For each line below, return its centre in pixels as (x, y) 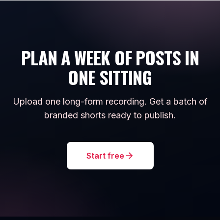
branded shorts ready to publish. (110, 115)
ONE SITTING (110, 77)
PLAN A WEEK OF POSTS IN (110, 57)
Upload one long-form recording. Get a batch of (110, 101)
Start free (105, 156)
